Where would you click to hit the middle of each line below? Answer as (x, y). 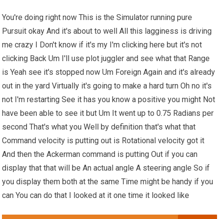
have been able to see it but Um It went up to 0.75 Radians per (108, 113)
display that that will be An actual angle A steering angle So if (106, 168)
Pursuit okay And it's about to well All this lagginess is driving (107, 31)
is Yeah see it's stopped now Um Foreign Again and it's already (109, 72)
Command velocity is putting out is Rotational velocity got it (103, 141)
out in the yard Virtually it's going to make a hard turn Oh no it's (107, 86)
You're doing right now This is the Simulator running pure (97, 18)
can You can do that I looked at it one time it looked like (96, 196)
